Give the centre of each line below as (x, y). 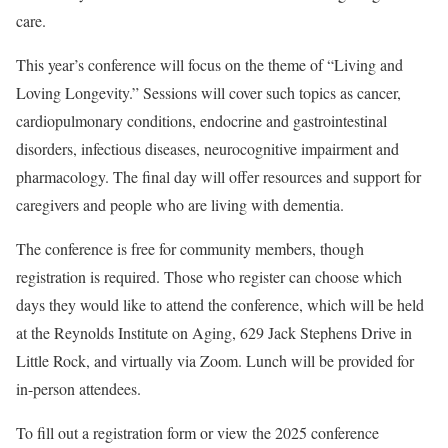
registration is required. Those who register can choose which (209, 277)
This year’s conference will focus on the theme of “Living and (209, 65)
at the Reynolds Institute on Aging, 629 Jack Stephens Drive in (214, 333)
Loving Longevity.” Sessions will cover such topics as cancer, (208, 93)
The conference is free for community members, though (190, 249)
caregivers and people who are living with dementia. (180, 205)
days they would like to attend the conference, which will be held (220, 305)
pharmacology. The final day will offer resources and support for (218, 177)
